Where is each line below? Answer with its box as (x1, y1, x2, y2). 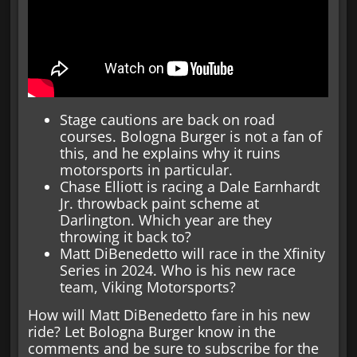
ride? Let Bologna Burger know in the (28, 322, 277, 342)
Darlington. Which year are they (60, 210, 273, 229)
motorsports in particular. (60, 159, 233, 179)
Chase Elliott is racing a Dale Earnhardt (60, 176, 320, 196)
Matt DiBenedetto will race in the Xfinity (60, 243, 326, 263)
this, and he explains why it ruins (60, 143, 281, 163)
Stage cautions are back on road (60, 109, 276, 129)
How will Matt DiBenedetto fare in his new (28, 305, 311, 325)
